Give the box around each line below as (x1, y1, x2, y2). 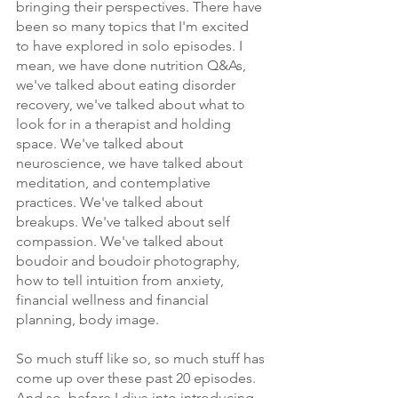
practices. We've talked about (16, 194, 206, 211)
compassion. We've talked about (16, 233, 227, 250)
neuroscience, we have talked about (16, 155, 246, 171)
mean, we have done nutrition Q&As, (16, 57, 250, 74)
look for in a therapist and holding (16, 115, 235, 132)
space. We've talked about (16, 135, 187, 152)
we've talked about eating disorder (16, 76, 239, 93)
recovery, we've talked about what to (16, 96, 249, 113)
